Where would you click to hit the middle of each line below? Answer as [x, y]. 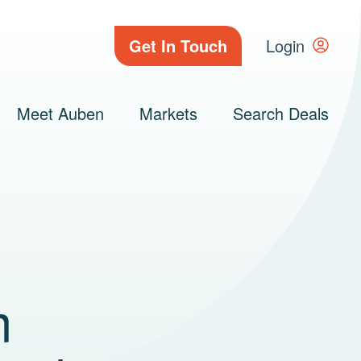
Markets [168, 113]
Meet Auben [60, 113]
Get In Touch [178, 46]
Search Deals [281, 113]
